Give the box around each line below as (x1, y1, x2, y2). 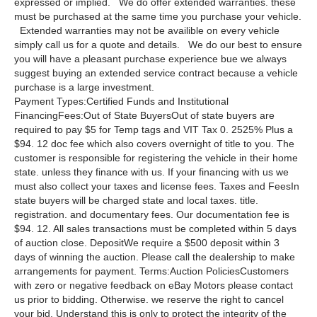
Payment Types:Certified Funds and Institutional (14, 96, 229, 108)
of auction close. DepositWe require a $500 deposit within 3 (14, 237, 279, 249)
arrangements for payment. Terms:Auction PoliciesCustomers (14, 265, 289, 277)
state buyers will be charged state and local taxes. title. (14, 195, 258, 207)
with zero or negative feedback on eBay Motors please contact (14, 279, 293, 292)
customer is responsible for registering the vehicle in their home (14, 152, 298, 164)
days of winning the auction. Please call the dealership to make (14, 251, 295, 263)
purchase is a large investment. (14, 81, 154, 93)
